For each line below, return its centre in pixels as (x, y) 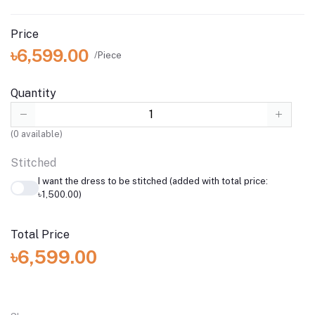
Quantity (33, 93)
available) (41, 134)
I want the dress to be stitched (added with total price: (153, 181)
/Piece (108, 56)
